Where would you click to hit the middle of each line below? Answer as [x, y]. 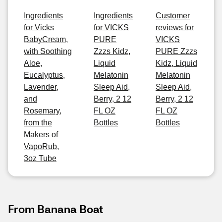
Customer [173, 16]
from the [38, 123]
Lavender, [41, 87]
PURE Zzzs [176, 51]
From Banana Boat [55, 209]
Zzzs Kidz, [112, 51]
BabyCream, [46, 39]
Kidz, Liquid [176, 63]
